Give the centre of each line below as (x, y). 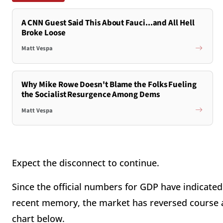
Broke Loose (43, 33)
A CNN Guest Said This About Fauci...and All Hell (108, 23)
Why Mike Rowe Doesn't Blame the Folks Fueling (109, 85)
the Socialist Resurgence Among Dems (90, 95)
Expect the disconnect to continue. (86, 163)
